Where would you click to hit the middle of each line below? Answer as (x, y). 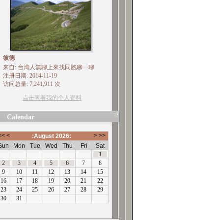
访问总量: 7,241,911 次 (31, 84)
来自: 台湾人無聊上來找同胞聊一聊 (48, 67)
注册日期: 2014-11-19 (30, 76)
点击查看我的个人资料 (52, 98)
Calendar (20, 117)
